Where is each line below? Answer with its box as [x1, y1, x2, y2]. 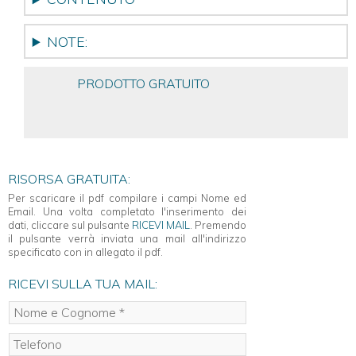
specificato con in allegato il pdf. [8, 245, 163, 258]
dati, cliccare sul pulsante [8, 218, 132, 231]
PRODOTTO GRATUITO [76, 75, 210, 91]
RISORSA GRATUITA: [8, 170, 130, 187]
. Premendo [190, 218, 246, 231]
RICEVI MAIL [132, 218, 190, 231]
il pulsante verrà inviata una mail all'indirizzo [8, 231, 246, 245]
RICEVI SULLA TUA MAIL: [8, 275, 157, 292]
